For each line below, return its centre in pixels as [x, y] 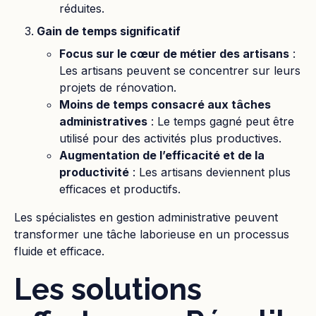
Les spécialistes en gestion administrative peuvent [146, 217]
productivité [94, 172]
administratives [103, 121]
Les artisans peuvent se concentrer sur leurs [180, 71]
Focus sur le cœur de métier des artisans [174, 54]
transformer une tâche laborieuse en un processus [152, 234]
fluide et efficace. [59, 251]
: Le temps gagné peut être [221, 121]
